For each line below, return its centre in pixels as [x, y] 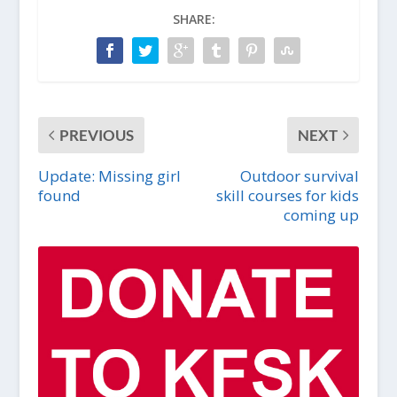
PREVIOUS [96, 135]
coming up [322, 214]
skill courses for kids [288, 195]
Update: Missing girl [109, 175]
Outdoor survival [300, 175]
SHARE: [194, 19]
